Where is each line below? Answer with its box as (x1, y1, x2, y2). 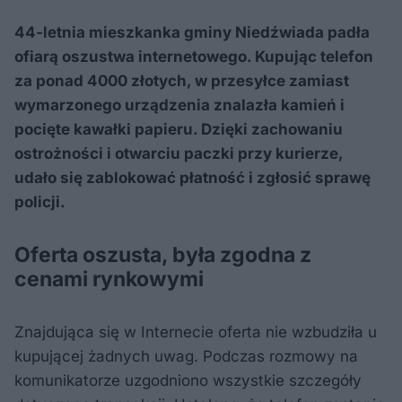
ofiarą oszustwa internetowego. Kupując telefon (14, 47, 373, 66)
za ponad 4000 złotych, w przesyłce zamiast (14, 71, 349, 90)
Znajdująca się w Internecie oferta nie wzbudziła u (14, 322, 377, 341)
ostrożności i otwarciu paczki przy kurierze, (14, 144, 343, 162)
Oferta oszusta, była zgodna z (14, 241, 311, 267)
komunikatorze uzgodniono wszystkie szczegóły (14, 371, 362, 389)
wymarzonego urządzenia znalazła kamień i (14, 95, 345, 114)
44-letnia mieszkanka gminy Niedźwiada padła (14, 22, 370, 41)
